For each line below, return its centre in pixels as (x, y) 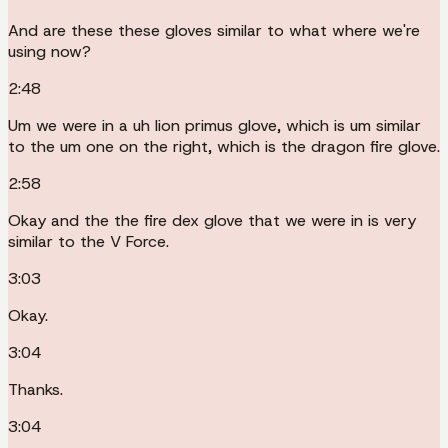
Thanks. (35, 389)
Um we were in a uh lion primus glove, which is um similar (214, 125)
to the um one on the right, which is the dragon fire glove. (224, 146)
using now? (49, 51)
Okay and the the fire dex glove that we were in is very (212, 220)
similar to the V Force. (88, 241)
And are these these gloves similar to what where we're (214, 30)
